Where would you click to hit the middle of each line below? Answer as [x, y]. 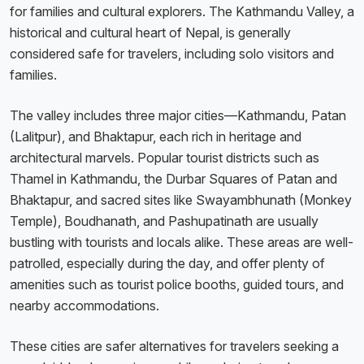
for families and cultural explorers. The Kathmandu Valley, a [182, 12]
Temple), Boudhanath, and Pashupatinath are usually [164, 221]
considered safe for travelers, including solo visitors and [172, 54]
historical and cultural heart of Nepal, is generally [150, 33]
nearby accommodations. [86, 306]
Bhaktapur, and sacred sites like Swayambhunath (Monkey [181, 200]
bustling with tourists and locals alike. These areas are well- [182, 243]
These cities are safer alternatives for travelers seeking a [174, 347]
